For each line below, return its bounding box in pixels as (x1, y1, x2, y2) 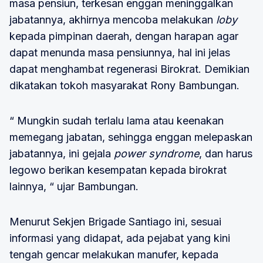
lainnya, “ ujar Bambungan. (9, 180, 139, 193)
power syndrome (114, 147, 199, 160)
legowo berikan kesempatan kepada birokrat (9, 163, 227, 176)
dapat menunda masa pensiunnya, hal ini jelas (9, 46, 230, 59)
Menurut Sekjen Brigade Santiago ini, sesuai (9, 215, 221, 228)
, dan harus (199, 147, 252, 160)
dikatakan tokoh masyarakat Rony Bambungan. (9, 79, 240, 92)
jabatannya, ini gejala (9, 147, 114, 160)
